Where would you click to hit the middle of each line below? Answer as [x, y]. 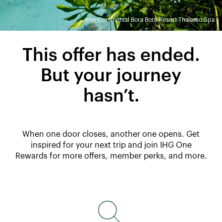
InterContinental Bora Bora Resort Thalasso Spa [150, 20]
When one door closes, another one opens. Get [111, 134]
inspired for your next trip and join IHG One [111, 145]
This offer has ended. [111, 55]
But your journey [111, 76]
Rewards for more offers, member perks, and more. [111, 156]
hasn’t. [111, 96]
